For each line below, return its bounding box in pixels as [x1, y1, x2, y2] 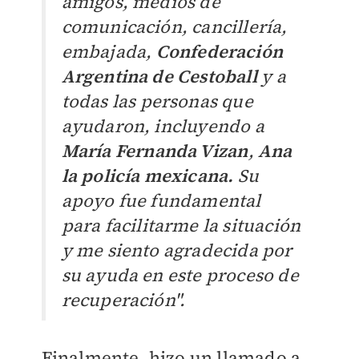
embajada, [61, 38, 156, 63]
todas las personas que [61, 88, 253, 113]
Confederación [155, 38, 284, 63]
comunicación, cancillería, [61, 14, 288, 38]
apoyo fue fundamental [61, 188, 261, 212]
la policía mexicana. [61, 163, 234, 188]
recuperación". [61, 287, 186, 312]
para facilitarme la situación [61, 212, 301, 237]
